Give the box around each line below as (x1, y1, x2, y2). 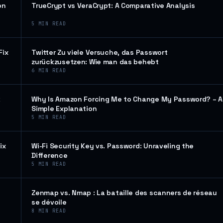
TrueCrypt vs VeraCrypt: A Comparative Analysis (31, 1, 195, 10)
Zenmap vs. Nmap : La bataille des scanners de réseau (31, 188, 217, 197)
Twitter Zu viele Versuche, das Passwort (31, 48, 168, 57)
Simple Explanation (31, 104, 97, 113)
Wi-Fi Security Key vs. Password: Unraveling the (31, 141, 194, 150)
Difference (31, 151, 68, 160)
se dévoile (31, 198, 67, 207)
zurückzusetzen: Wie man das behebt (31, 57, 159, 66)
